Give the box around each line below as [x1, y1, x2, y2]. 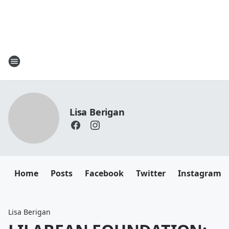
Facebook [85, 168, 124, 179]
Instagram [178, 168, 221, 179]
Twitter [136, 168, 166, 179]
